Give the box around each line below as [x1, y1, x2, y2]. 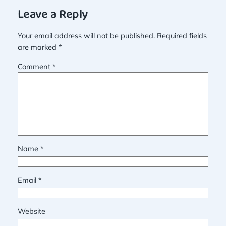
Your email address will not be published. [17, 30, 155, 40]
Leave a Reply [17, 5, 88, 26]
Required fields [156, 30, 207, 40]
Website [17, 206, 45, 216]
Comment [17, 61, 52, 71]
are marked [17, 42, 59, 52]
